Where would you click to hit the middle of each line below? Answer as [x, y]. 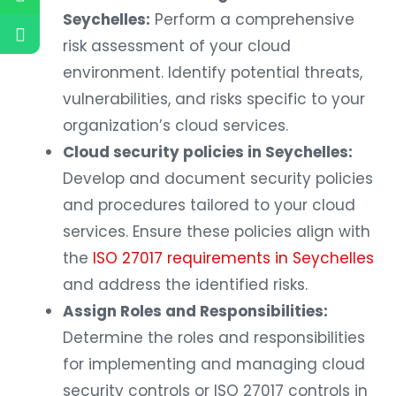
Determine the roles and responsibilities [214, 338]
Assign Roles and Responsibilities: [195, 312]
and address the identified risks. [185, 285]
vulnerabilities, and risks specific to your [214, 99]
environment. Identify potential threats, [213, 73]
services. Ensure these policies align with [217, 232]
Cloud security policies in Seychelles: [208, 152]
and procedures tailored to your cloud [209, 206]
